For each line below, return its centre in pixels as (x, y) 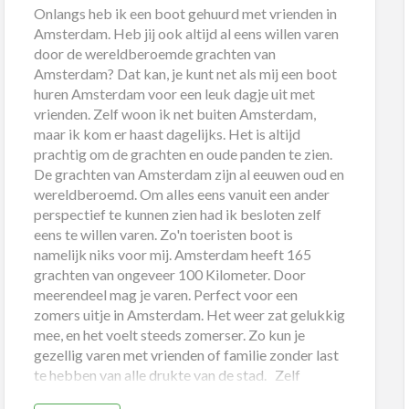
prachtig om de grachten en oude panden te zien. (184, 154)
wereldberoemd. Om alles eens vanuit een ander (182, 194)
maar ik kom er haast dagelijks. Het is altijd (168, 134)
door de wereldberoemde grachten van (155, 54)
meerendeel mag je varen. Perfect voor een (166, 295)
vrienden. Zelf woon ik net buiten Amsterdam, (175, 114)
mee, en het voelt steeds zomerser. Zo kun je (170, 335)
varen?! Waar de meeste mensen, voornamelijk (178, 395)
